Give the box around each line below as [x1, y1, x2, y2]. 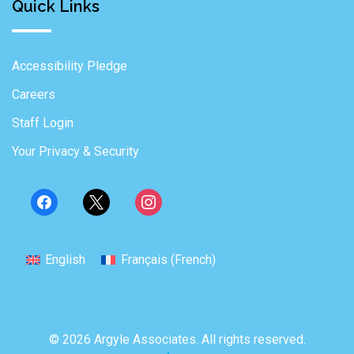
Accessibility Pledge [12, 58, 127, 74]
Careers [12, 87, 55, 103]
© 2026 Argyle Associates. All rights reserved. [48, 332, 306, 348]
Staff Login [12, 115, 73, 131]
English [45, 251, 86, 267]
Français [120, 251, 168, 267]
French [174, 251, 212, 267]
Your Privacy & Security [12, 144, 139, 160]
